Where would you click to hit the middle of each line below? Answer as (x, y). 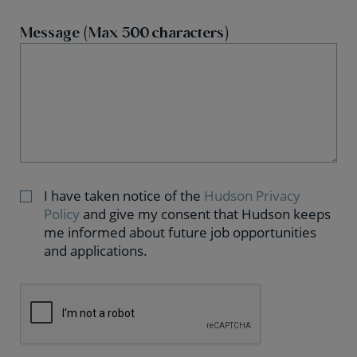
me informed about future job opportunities (180, 232)
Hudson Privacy (252, 196)
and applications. (96, 251)
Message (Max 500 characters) (125, 32)
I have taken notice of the (124, 196)
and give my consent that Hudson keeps (205, 214)
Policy (62, 214)
